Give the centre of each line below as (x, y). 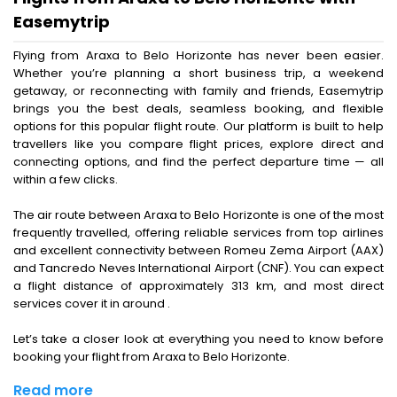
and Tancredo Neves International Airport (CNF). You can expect (198, 269)
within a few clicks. (66, 180)
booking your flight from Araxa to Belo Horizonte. (152, 357)
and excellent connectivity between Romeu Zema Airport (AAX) (198, 251)
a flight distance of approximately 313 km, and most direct (198, 286)
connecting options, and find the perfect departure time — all (198, 162)
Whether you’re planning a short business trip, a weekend (198, 74)
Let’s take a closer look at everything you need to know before (198, 339)
